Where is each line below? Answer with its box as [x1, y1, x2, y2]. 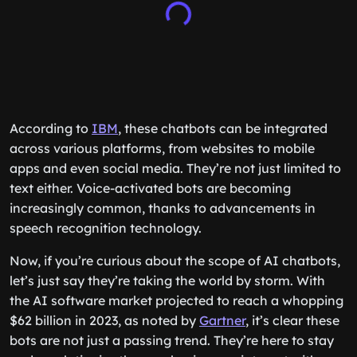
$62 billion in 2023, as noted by [10, 312, 199, 328]
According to [10, 120, 92, 136]
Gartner [199, 312, 245, 328]
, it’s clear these [245, 312, 339, 328]
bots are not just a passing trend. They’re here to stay [10, 332, 334, 348]
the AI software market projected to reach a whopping [10, 292, 343, 308]
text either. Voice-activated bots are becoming [10, 180, 291, 196]
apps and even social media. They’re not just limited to [10, 160, 341, 176]
